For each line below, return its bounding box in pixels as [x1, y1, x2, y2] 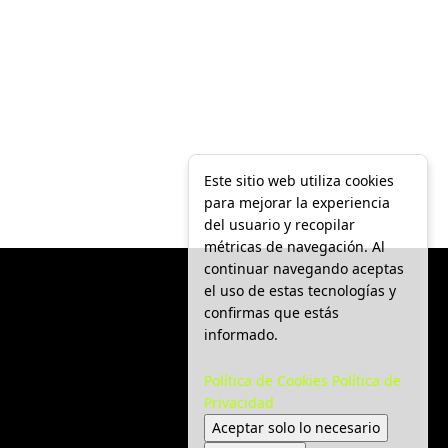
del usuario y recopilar [204, 214, 355, 234]
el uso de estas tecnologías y [204, 280, 396, 300]
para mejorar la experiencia [204, 192, 390, 212]
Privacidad [204, 393, 274, 412]
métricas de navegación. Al [204, 236, 385, 256]
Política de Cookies [204, 371, 328, 390]
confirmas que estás [204, 302, 339, 322]
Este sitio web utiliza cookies [204, 170, 394, 190]
